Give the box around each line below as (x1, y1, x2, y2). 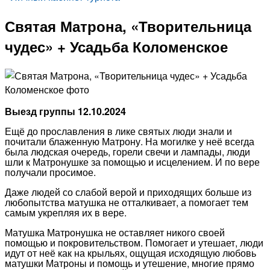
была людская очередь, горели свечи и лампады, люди (5, 144, 250, 159)
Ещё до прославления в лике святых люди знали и (5, 124, 232, 138)
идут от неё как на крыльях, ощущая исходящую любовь (5, 245, 256, 260)
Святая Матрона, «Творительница (5, 15, 251, 36)
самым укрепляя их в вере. (5, 205, 127, 219)
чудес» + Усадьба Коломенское (5, 36, 228, 57)
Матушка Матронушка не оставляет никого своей (5, 225, 225, 239)
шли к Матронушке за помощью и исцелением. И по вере (5, 154, 260, 169)
